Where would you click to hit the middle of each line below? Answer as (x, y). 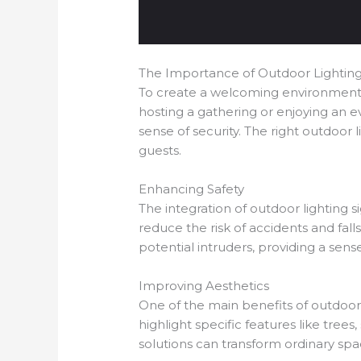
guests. (160, 151)
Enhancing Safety (192, 189)
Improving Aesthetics (204, 286)
